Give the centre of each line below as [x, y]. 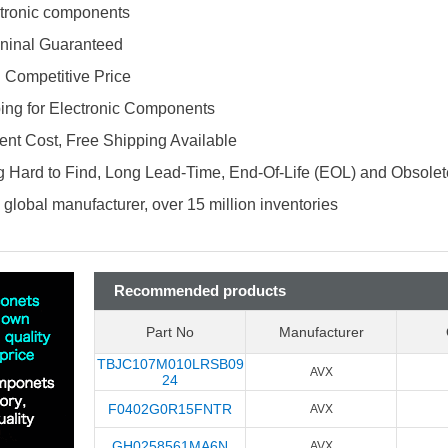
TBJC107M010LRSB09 [170, 364]
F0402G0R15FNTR [170, 409]
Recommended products [200, 290]
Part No [170, 332]
